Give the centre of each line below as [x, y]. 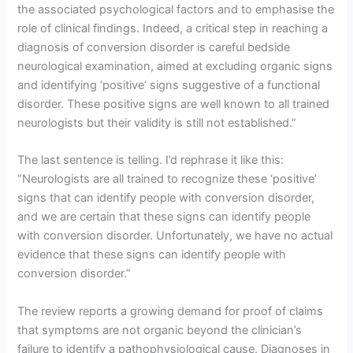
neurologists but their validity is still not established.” [157, 123]
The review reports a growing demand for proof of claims [171, 311]
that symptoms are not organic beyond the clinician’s [160, 330]
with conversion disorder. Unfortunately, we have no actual [175, 236]
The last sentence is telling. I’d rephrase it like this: [151, 160]
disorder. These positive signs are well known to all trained [174, 104]
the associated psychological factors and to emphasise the [176, 9]
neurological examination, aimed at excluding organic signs [175, 66]
